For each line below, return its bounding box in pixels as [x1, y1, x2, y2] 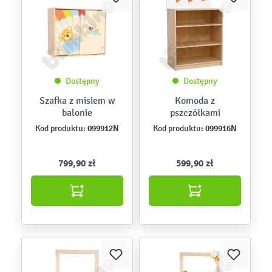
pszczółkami [169, 107, 220, 118]
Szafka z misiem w [39, 95, 115, 106]
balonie [62, 107, 92, 118]
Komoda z [175, 95, 215, 106]
